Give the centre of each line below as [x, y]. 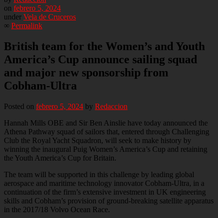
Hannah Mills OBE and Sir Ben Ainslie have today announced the [106, 123]
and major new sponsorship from [86, 72]
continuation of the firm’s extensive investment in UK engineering [105, 192]
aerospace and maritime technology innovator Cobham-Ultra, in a [104, 183]
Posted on [20, 106]
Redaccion [111, 106]
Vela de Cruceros [50, 17]
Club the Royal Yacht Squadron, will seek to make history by [98, 140]
